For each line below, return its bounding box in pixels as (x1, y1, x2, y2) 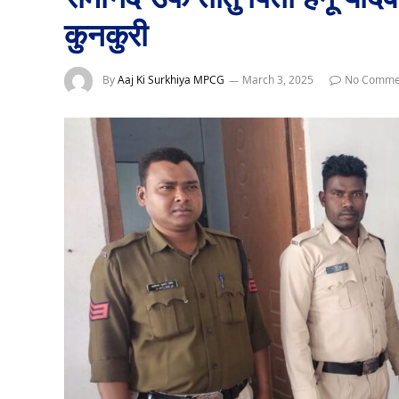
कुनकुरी (64, 13, 149, 55)
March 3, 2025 (242, 72, 313, 88)
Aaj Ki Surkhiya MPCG (118, 72, 224, 88)
